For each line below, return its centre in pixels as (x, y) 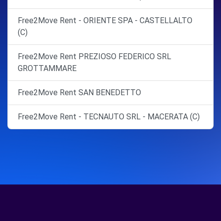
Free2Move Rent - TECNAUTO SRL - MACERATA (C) (109, 117)
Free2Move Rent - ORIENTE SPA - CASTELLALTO (105, 20)
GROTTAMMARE (47, 68)
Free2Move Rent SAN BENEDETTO (79, 92)
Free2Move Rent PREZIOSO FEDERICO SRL (94, 56)
